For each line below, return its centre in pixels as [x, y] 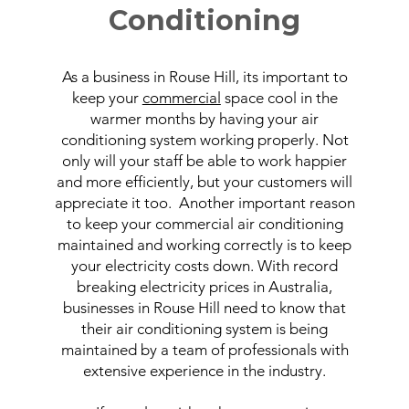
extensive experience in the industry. [205, 371]
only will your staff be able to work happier [205, 161]
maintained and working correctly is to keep [205, 245]
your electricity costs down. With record [205, 266]
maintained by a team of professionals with [204, 350]
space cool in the [279, 98]
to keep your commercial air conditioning [204, 224]
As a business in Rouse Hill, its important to [204, 77]
